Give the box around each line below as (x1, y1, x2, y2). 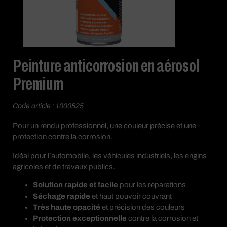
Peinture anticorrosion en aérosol (13, 56, 200, 76)
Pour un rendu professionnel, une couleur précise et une (13, 122, 196, 130)
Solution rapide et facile (33, 181, 118, 190)
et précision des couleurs (100, 203, 185, 212)
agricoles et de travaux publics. (13, 162, 115, 171)
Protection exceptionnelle (33, 214, 127, 223)
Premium (13, 74, 63, 94)
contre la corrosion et (127, 214, 198, 223)
